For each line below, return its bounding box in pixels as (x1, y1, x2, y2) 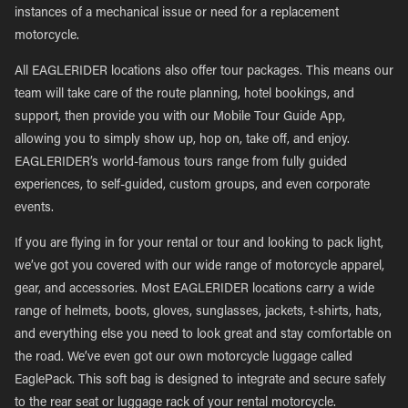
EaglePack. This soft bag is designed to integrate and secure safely (15, 374, 386, 387)
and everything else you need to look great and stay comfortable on (15, 329, 392, 342)
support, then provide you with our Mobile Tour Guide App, (15, 111, 345, 124)
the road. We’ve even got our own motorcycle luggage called (15, 352, 352, 364)
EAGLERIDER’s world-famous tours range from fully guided (15, 157, 347, 169)
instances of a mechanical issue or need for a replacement (15, 7, 339, 20)
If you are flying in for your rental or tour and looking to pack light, (15, 238, 383, 250)
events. (15, 202, 54, 215)
